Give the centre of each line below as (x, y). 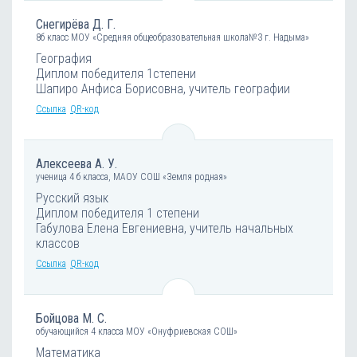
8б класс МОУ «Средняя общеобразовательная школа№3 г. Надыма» (173, 37)
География (64, 58)
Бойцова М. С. (71, 318)
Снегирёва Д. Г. (76, 24)
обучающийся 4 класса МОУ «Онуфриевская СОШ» (137, 331)
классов (58, 243)
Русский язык (72, 198)
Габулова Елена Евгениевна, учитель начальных (165, 228)
